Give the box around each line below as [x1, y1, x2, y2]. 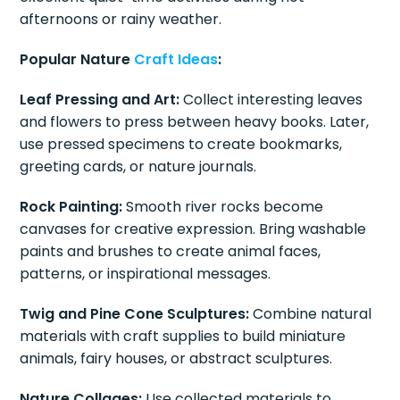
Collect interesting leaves [179, 88, 363, 110]
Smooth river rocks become [122, 196, 324, 217]
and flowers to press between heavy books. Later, [20, 111, 370, 132]
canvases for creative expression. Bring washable [20, 218, 367, 239]
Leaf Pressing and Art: [20, 88, 180, 110]
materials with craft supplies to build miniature [20, 325, 346, 346]
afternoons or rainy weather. [20, 8, 222, 29]
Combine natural [249, 303, 372, 324]
